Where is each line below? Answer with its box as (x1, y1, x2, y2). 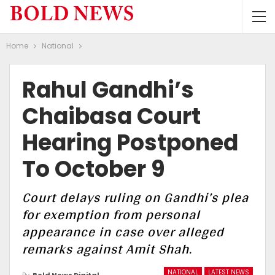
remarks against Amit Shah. (22, 236, 192, 261)
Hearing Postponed (22, 127, 238, 158)
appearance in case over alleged (22, 219, 224, 244)
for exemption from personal (22, 202, 200, 227)
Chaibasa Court (22, 101, 201, 132)
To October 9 (22, 153, 165, 185)
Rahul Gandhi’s (22, 74, 194, 106)
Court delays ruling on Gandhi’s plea (22, 185, 249, 209)
